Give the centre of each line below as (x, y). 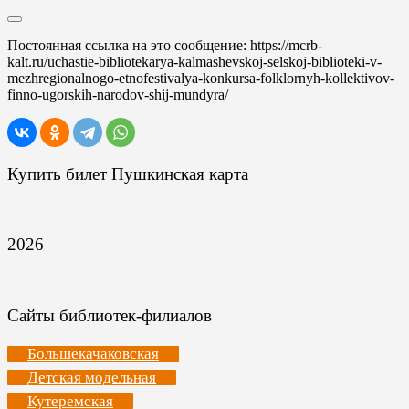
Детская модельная (92, 378)
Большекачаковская (93, 354)
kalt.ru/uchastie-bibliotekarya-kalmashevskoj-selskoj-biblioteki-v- (194, 62)
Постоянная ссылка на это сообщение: (129, 45)
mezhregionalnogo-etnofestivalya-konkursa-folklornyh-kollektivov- (201, 78)
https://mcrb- (286, 45)
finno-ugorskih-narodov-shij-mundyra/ (118, 94)
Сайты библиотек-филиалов (110, 315)
